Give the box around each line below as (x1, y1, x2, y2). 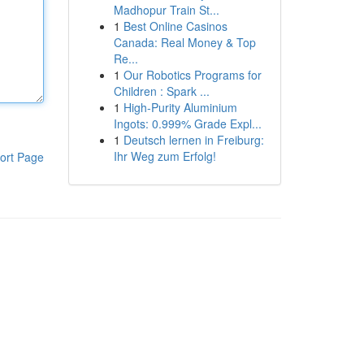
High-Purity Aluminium (123, 99, 237, 115)
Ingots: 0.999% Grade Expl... (113, 115, 262, 132)
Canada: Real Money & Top (113, 34, 256, 50)
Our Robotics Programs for (123, 67, 262, 83)
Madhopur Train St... (113, 2, 219, 18)
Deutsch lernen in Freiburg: (123, 132, 264, 148)
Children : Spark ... (113, 83, 210, 99)
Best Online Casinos (123, 18, 227, 34)
